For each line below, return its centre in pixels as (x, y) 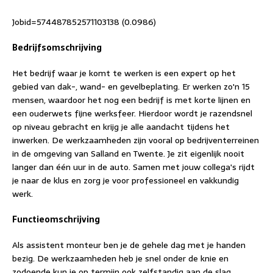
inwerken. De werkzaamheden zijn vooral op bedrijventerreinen (136, 140)
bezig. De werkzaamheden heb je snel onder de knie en (120, 258)
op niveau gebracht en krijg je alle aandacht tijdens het (121, 127)
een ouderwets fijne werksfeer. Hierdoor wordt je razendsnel (132, 113)
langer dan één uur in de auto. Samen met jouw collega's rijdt (133, 167)
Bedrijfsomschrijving (57, 48)
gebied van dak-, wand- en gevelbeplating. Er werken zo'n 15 (131, 87)
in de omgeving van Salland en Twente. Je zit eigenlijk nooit (128, 154)
